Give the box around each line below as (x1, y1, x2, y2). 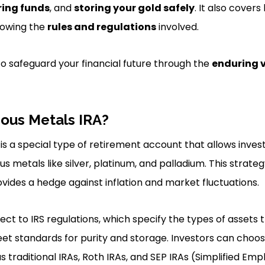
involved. (156, 20, 199, 34)
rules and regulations (47, 20, 156, 34)
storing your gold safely (73, 1, 195, 15)
